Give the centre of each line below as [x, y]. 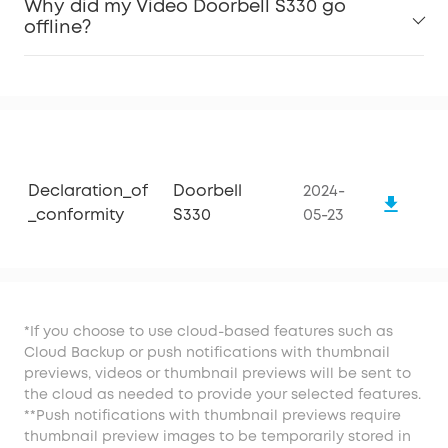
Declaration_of [88, 192]
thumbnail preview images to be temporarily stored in [217, 437]
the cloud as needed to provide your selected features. [222, 395]
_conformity [76, 216]
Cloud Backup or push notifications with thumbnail [207, 353]
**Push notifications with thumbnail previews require [212, 416]
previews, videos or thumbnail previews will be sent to [217, 374]
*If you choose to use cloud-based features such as [208, 332]
